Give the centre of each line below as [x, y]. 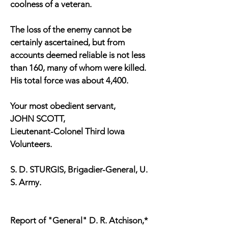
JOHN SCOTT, [38, 119]
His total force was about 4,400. [69, 80]
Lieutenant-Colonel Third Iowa [67, 131]
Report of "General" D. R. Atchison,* [79, 220]
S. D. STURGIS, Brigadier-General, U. [79, 169]
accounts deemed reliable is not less [78, 55]
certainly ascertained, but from [67, 42]
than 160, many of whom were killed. [78, 68]
